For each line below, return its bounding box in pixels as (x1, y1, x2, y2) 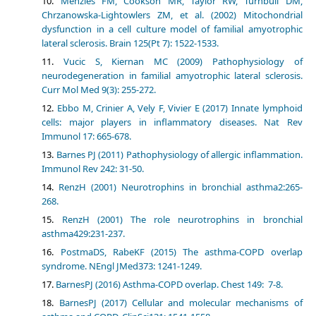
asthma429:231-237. (42, 227, 126, 241)
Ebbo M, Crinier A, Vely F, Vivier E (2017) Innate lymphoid (57, 102, 303, 115)
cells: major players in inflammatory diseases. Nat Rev (42, 116, 303, 129)
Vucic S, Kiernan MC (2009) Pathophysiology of (63, 55, 303, 68)
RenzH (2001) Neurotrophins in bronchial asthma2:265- (59, 181, 303, 194)
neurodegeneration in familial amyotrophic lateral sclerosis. (42, 69, 303, 83)
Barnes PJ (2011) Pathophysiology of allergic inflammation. (56, 148, 303, 162)
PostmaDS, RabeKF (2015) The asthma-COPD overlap (60, 245, 303, 259)
